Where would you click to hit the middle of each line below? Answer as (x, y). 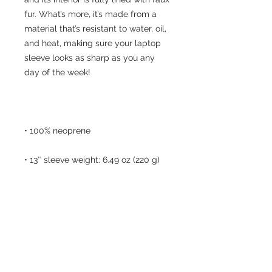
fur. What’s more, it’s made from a (90, 14)
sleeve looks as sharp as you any (90, 58)
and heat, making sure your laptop (93, 43)
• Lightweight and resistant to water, (96, 218)
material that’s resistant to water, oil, (95, 29)
